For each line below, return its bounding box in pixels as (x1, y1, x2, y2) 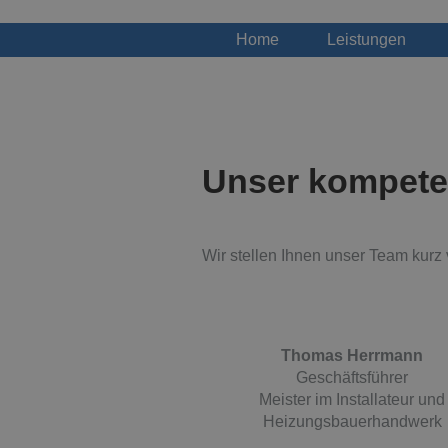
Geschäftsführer (296, 368, 408, 386)
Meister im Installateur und (259, 390, 445, 408)
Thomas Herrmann (281, 346, 423, 364)
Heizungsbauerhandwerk (262, 412, 442, 430)
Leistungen (326, 31, 406, 48)
